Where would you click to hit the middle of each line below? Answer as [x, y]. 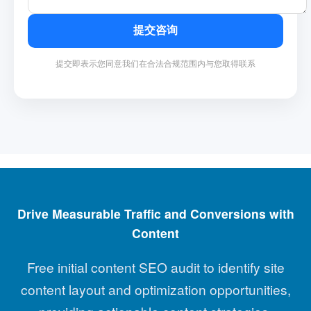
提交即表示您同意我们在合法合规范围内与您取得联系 [155, 62]
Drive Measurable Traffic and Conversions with [155, 214]
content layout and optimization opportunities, [155, 289]
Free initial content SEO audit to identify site [155, 267]
